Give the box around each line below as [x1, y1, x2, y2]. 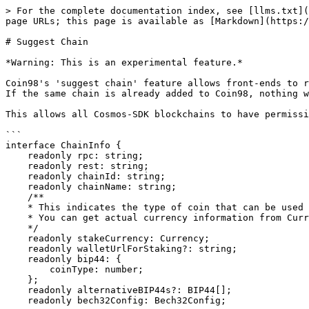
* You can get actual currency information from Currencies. [6, 212, 28, 223]
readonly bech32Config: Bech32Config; [6, 295, 28, 306]
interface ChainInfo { [6, 140, 121, 150]
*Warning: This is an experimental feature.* [6, 57, 243, 68]
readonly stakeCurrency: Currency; [6, 233, 28, 243]
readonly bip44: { [6, 254, 28, 264]
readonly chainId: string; [6, 171, 28, 181]
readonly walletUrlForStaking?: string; [6, 243, 28, 254]
